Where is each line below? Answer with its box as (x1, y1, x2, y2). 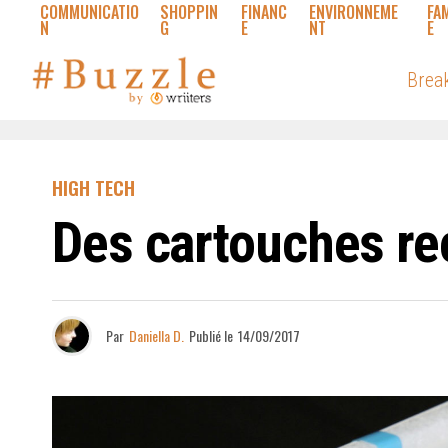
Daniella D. (129, 325, 184, 346)
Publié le (189, 325, 233, 346)
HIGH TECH (52, 175, 135, 201)
